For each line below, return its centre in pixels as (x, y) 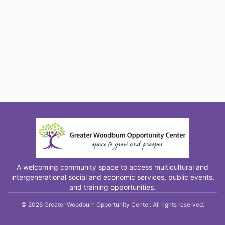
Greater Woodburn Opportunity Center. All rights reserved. (123, 205)
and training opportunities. (113, 187)
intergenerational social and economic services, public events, (113, 177)
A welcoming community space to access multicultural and (113, 167)
